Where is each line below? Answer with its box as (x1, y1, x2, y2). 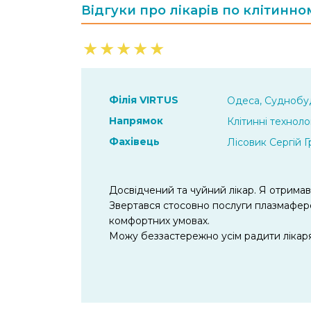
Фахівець (109, 135, 160, 148)
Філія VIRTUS (109, 93, 178, 106)
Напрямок (109, 114, 163, 127)
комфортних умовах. (109, 214, 210, 227)
